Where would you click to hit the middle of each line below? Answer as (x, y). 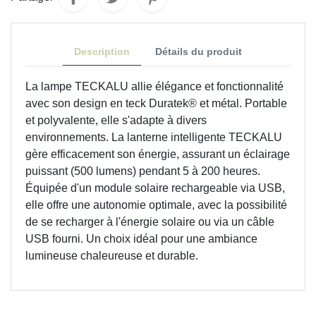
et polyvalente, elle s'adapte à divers (116, 120)
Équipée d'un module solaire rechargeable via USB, (155, 188)
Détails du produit (199, 51)
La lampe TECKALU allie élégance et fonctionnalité (154, 86)
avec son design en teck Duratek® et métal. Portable (156, 103)
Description (102, 51)
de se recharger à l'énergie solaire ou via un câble (150, 221)
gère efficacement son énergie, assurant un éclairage (158, 154)
